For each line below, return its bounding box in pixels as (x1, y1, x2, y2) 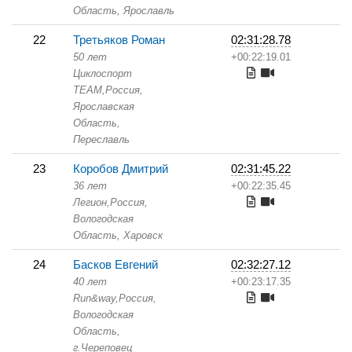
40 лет (73, 276, 107, 288)
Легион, (73, 196, 110, 208)
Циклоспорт (73, 68, 132, 79)
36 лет (73, 180, 107, 192)
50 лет (73, 51, 107, 63)
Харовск (120, 229, 163, 241)
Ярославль (120, 5, 174, 16)
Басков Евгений (73, 258, 158, 271)
